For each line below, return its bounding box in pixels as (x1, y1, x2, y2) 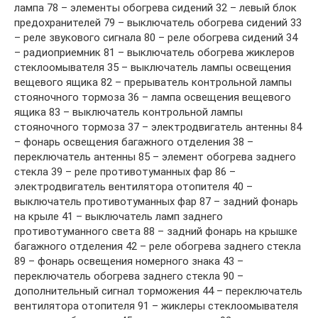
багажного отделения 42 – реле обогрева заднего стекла (14, 239, 301, 253)
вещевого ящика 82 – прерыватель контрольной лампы (14, 75, 292, 89)
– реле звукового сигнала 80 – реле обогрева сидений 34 (14, 31, 297, 44)
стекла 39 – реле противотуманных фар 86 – (14, 165, 236, 178)
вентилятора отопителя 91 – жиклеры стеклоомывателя (14, 299, 298, 312)
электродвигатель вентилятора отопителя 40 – (14, 180, 253, 193)
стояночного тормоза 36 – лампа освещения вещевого (14, 90, 291, 104)
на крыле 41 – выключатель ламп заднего (14, 209, 223, 223)
